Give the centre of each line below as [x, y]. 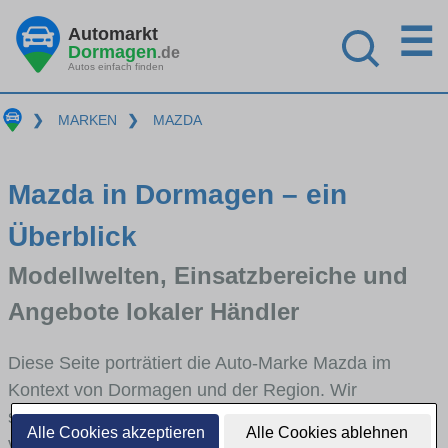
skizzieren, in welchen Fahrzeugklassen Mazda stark [218, 416]
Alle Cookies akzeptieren [115, 432]
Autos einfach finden [116, 66]
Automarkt [113, 33]
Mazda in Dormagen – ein [177, 194]
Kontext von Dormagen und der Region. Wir [182, 389]
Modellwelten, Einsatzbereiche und [208, 275]
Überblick [72, 236]
